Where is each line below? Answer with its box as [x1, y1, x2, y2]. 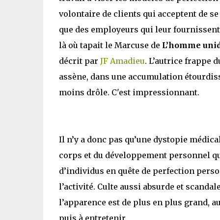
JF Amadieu [100, 55, 145, 66]
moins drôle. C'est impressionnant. [58, 87, 199, 97]
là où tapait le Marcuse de [58, 40, 162, 50]
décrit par [58, 55, 100, 66]
